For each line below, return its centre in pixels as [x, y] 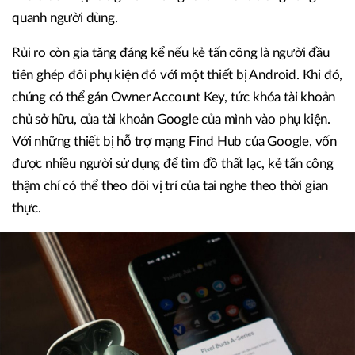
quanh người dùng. [65, 17]
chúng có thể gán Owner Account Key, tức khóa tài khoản [174, 97]
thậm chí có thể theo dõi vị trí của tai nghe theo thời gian [170, 185]
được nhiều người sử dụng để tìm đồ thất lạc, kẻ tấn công [173, 163]
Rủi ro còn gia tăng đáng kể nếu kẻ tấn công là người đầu [171, 52]
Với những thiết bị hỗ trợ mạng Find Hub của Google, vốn [174, 141]
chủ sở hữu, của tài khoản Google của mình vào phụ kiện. [171, 119]
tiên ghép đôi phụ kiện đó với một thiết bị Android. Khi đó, [177, 74]
